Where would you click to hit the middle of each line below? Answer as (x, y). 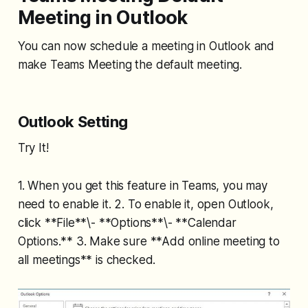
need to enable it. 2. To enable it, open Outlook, (145, 205)
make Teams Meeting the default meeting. (130, 65)
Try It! (33, 148)
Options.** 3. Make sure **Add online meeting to (148, 242)
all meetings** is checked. (87, 260)
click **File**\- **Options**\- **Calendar (127, 223)
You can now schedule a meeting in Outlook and (146, 46)
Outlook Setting (73, 122)
